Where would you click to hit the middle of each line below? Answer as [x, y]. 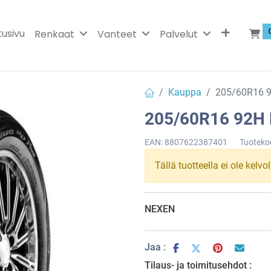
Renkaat [54, 34]
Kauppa [185, 92]
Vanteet [117, 34]
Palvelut [178, 34]
